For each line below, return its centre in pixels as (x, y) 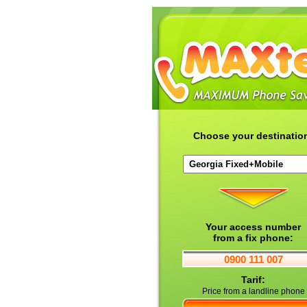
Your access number (253, 227)
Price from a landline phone (253, 291)
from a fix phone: (253, 238)
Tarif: (253, 280)
